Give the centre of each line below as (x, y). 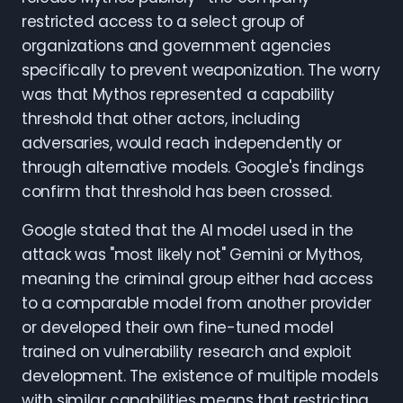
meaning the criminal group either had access (197, 279)
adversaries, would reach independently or (182, 143)
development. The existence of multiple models (200, 376)
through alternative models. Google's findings (193, 167)
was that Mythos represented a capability (179, 94)
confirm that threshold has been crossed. (177, 192)
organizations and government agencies (176, 46)
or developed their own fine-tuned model (178, 327)
